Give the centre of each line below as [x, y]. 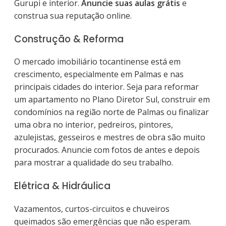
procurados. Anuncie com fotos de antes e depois [107, 150]
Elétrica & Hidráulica [62, 186]
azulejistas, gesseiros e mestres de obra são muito [110, 137]
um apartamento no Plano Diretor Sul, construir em [112, 100]
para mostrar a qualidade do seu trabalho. [94, 163]
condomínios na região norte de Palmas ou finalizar [111, 112]
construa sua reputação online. [73, 15]
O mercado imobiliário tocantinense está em [97, 62]
